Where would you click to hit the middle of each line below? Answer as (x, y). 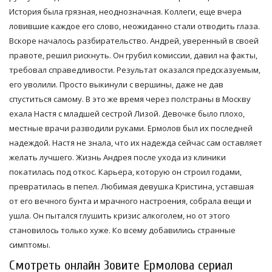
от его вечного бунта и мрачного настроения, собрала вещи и (130, 201)
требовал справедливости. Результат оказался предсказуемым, (135, 70)
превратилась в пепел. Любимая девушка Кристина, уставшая (131, 186)
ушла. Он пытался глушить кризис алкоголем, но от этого (120, 215)
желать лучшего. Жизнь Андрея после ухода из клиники (117, 157)
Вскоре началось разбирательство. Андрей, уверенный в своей (134, 40)
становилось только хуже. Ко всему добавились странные (122, 230)
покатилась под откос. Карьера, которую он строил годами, (125, 172)
